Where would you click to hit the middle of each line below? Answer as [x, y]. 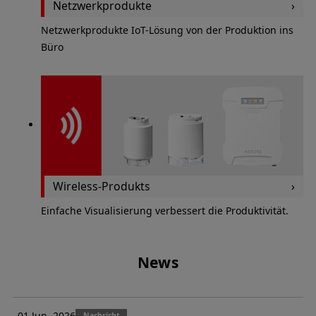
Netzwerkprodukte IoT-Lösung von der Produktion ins [167, 30]
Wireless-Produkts [101, 186]
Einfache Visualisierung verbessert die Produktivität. [164, 210]
